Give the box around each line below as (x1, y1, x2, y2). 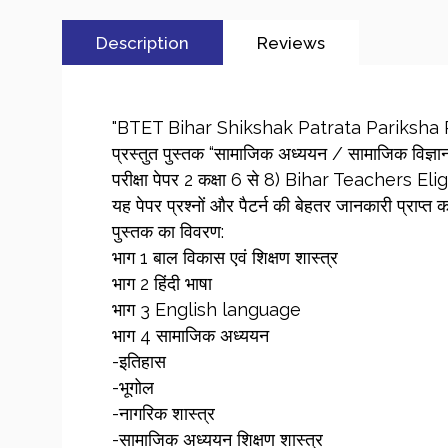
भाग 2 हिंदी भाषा (112, 273, 212, 295)
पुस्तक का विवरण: (112, 221, 224, 243)
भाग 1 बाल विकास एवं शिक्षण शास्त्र (112, 247, 338, 269)
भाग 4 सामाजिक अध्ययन (112, 325, 269, 347)
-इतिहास (112, 351, 166, 373)
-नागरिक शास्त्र (112, 403, 215, 425)
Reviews (256, 32, 325, 53)
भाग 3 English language (112, 299, 301, 321)
